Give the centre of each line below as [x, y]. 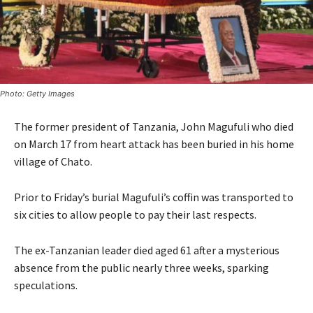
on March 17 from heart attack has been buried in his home [154, 144]
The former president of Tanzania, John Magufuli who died [154, 126]
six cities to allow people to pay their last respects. [135, 214]
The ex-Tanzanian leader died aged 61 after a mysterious [147, 250]
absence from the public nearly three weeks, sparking [141, 267]
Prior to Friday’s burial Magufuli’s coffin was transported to [154, 197]
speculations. [46, 285]
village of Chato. [53, 161]
